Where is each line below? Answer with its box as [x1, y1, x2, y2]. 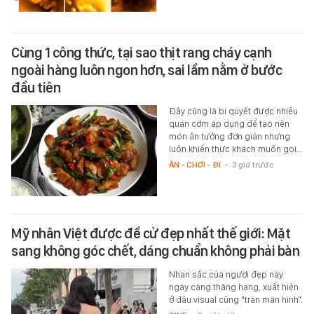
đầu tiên [11, 79, 60, 97]
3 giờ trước [231, 160, 273, 170]
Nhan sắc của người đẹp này [168, 269, 283, 280]
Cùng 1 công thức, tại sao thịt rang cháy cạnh [11, 44, 272, 62]
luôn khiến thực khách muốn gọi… [168, 144, 302, 155]
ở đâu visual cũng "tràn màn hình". [168, 294, 303, 306]
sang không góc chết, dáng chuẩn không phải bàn [11, 243, 299, 260]
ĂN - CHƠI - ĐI [168, 160, 221, 170]
